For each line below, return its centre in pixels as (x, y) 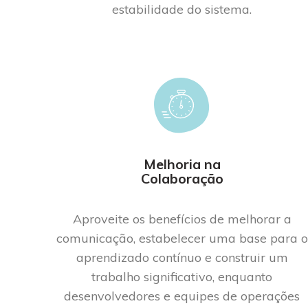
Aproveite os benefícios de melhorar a (182, 219)
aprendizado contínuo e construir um (182, 257)
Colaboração (182, 178)
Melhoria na (182, 164)
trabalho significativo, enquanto (182, 276)
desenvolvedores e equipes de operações (182, 296)
